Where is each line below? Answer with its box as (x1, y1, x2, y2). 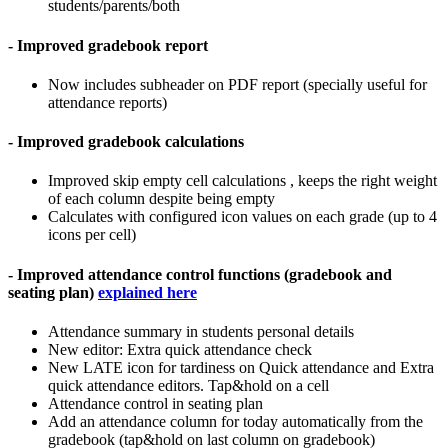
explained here (98, 283, 197, 301)
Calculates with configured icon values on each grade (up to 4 (48, 208, 437, 226)
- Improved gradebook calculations (8, 133, 244, 151)
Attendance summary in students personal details (48, 322, 354, 340)
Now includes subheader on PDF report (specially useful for (48, 75, 427, 93)
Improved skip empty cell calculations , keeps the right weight (48, 172, 437, 190)
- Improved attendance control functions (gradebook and (8, 265, 392, 283)
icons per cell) (48, 226, 136, 244)
